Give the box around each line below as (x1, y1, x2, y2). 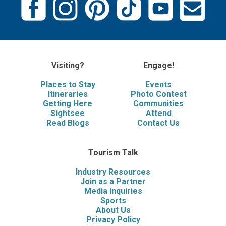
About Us (95, 205, 131, 215)
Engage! (143, 61, 174, 70)
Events (145, 80, 172, 89)
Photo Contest (130, 89, 187, 99)
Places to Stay (40, 80, 95, 89)
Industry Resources (76, 167, 150, 177)
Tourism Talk (88, 148, 138, 157)
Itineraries (47, 89, 88, 99)
